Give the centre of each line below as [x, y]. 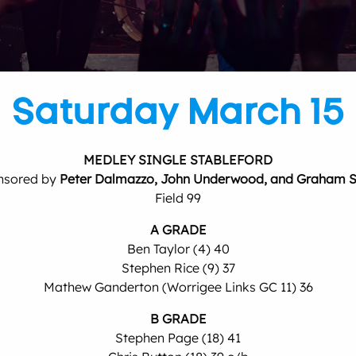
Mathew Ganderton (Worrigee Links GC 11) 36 [178, 287]
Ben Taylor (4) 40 [178, 249]
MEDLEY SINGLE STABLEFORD [178, 160]
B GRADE [178, 319]
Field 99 [178, 198]
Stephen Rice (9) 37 [178, 268]
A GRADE [178, 230]
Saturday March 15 [178, 111]
